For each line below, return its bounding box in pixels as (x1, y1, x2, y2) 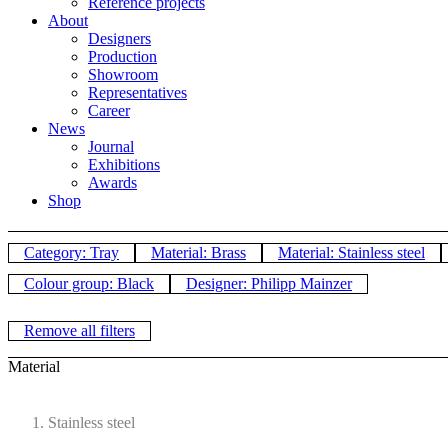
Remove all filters (24, 321, 135, 339)
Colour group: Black (24, 275, 154, 293)
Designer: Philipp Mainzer (186, 275, 352, 293)
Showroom (88, 66, 158, 83)
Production (88, 48, 157, 65)
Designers (88, 30, 151, 47)
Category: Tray (24, 244, 119, 262)
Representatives (88, 84, 187, 101)
